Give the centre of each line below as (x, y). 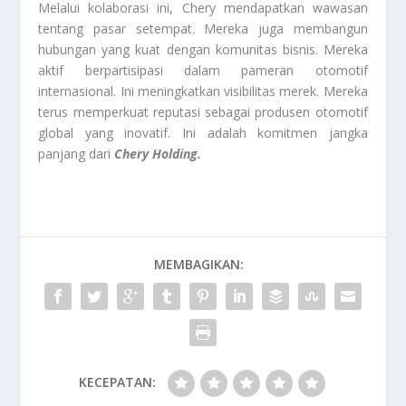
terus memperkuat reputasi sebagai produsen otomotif (203, 111)
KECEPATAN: (117, 382)
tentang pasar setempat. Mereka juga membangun (203, 28)
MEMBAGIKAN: (198, 264)
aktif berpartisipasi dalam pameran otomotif (203, 70)
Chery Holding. (158, 153)
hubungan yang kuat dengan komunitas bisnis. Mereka (203, 49)
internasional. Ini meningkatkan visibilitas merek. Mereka (203, 91)
